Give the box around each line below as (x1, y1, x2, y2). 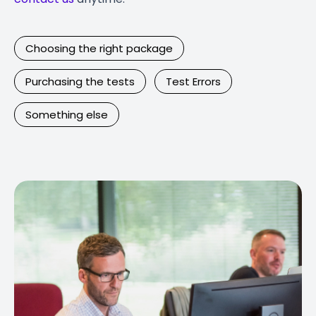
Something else (25, 107, 108, 122)
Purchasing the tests (25, 74, 135, 89)
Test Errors (166, 74, 221, 89)
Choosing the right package (25, 41, 173, 56)
